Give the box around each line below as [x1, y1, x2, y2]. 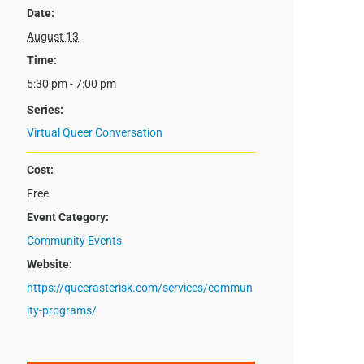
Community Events [27, 234, 123, 248]
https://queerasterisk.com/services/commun [27, 281, 253, 295]
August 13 [27, 30, 80, 44]
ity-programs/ [27, 304, 97, 318]
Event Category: [27, 210, 110, 224]
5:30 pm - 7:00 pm [27, 77, 117, 91]
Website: [27, 258, 73, 271]
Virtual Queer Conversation [27, 126, 163, 140]
